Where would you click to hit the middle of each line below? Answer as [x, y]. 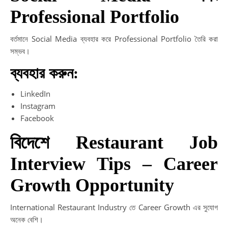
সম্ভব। [20, 51]
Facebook [37, 118]
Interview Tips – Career [114, 164]
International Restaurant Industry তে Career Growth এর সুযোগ [114, 207]
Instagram [38, 106]
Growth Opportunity [92, 185]
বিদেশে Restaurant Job [114, 142]
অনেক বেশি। [27, 219]
